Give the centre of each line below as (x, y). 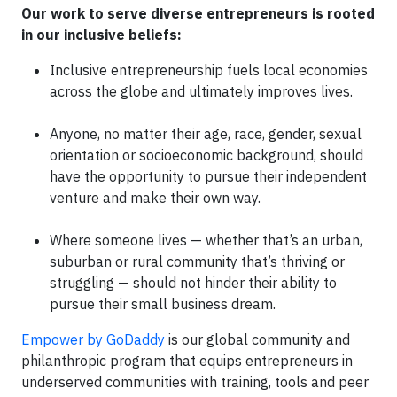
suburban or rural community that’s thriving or (197, 261)
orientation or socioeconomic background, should (206, 155)
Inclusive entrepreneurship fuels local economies (209, 70)
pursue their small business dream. (163, 304)
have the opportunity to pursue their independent (208, 176)
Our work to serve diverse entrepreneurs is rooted (198, 13)
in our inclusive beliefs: (101, 35)
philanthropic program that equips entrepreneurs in (187, 361)
